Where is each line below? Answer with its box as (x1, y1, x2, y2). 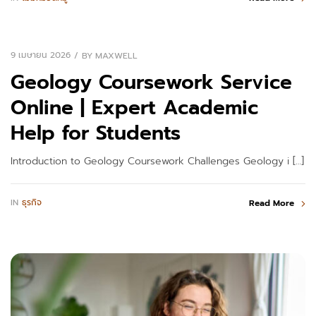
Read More (249, 196, 294, 209)
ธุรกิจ (22, 196, 42, 209)
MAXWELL (95, 49, 138, 62)
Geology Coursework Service (11, 67, 292, 98)
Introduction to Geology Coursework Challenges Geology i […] (11, 154, 304, 169)
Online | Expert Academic (11, 92, 258, 123)
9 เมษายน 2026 (11, 49, 71, 62)
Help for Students (11, 118, 181, 149)
